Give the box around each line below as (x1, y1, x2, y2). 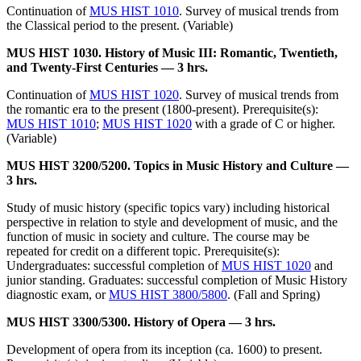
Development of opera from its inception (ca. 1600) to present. (6, 342, 322, 357)
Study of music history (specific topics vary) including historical (6, 201, 330, 215)
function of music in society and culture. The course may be (6, 230, 309, 244)
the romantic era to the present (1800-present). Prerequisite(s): (6, 102, 318, 117)
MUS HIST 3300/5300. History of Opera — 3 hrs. (6, 315, 276, 330)
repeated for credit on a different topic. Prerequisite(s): (6, 244, 280, 259)
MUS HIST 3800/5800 (109, 288, 227, 302)
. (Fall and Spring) (227, 288, 320, 302)
